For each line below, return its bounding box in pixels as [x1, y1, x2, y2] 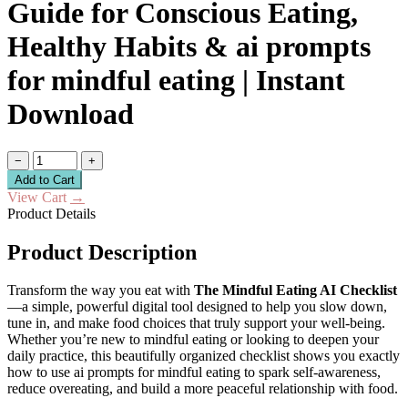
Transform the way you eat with [7, 282, 194, 299]
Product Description [7, 240, 197, 264]
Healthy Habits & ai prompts [7, 30, 371, 64]
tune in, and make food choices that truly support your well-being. [7, 315, 385, 331]
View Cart [7, 189, 70, 205]
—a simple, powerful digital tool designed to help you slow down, [7, 299, 387, 315]
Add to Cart [15, 172, 75, 187]
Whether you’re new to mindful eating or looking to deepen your [7, 331, 379, 348]
